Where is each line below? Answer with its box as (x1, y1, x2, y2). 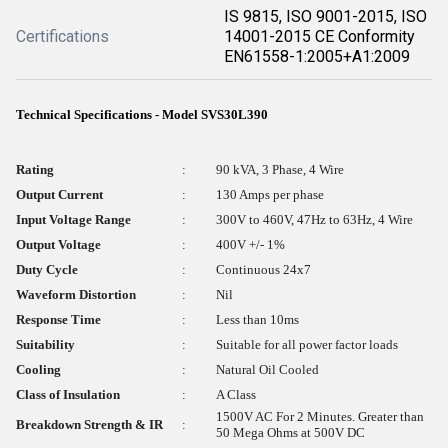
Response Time (16, 312, 101, 327)
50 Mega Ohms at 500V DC (216, 425, 365, 440)
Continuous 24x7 (216, 262, 311, 277)
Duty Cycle (16, 262, 78, 277)
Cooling (16, 362, 61, 377)
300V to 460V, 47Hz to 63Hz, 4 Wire (216, 212, 413, 227)
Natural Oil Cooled (216, 362, 319, 377)
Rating (16, 162, 54, 177)
